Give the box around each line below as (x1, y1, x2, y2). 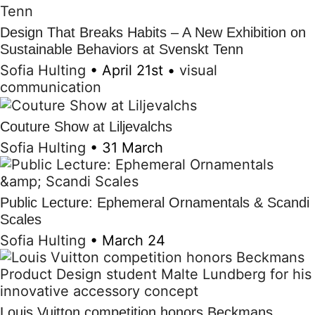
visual (179, 62, 217, 79)
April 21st (102, 62, 163, 79)
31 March (102, 139, 163, 156)
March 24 (102, 231, 165, 249)
